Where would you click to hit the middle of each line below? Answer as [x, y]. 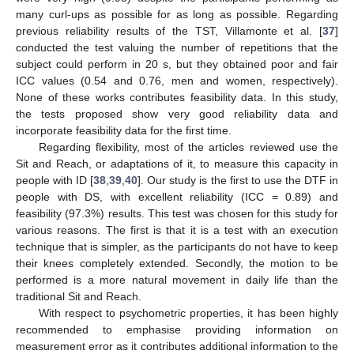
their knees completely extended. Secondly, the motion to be [177, 263]
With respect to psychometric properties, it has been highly [188, 313]
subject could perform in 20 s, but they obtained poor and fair [177, 64]
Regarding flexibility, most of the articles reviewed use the [188, 147]
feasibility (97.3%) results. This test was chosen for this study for [177, 213]
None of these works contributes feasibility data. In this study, [177, 97]
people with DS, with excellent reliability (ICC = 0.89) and [177, 196]
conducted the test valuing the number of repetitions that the [177, 47]
